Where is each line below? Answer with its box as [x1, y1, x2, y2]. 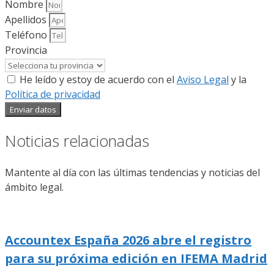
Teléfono [5, 28, 50, 42]
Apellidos [5, 13, 49, 27]
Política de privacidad [5, 87, 100, 102]
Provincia [5, 43, 47, 57]
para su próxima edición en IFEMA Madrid [5, 250, 267, 267]
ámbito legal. [5, 180, 64, 194]
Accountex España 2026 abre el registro [5, 231, 251, 248]
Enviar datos [10, 104, 56, 116]
